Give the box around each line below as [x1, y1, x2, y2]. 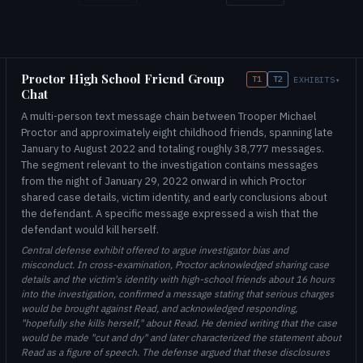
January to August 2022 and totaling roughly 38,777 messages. [21, 142, 324, 156]
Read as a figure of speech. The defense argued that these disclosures [21, 346, 330, 358]
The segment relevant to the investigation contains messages [21, 158, 318, 172]
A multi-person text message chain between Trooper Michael [21, 109, 316, 123]
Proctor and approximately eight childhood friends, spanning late [21, 126, 333, 139]
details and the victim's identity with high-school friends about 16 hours [21, 273, 335, 285]
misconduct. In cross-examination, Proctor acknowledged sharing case [21, 258, 329, 271]
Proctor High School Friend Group [21, 70, 224, 87]
